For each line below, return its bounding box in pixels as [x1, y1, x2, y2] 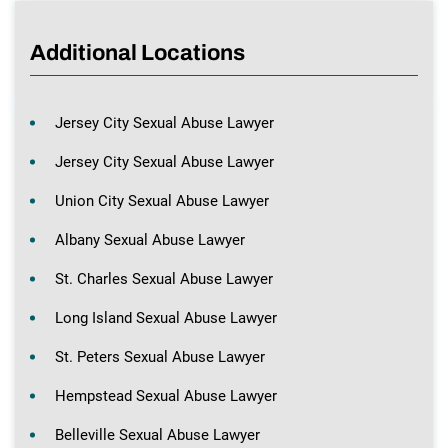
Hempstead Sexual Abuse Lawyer [55, 386, 277, 405]
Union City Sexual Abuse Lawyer [55, 191, 269, 210]
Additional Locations [30, 40, 245, 65]
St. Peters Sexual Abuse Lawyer [55, 347, 265, 366]
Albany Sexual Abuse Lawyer [55, 230, 245, 249]
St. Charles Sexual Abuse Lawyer [55, 269, 273, 288]
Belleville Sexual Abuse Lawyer [55, 425, 260, 444]
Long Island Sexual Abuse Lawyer [55, 308, 277, 327]
